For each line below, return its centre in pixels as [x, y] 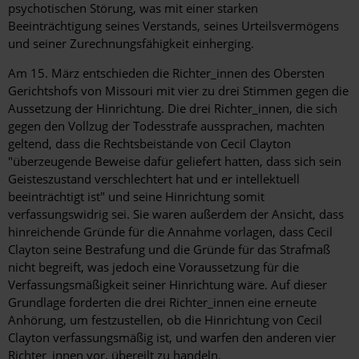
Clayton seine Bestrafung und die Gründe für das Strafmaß [169, 249]
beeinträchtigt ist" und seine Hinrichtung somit [136, 196]
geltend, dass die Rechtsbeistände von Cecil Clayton [149, 143]
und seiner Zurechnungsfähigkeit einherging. [131, 43]
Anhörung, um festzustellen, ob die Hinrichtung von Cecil [165, 319]
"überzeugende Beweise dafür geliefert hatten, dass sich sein [175, 161]
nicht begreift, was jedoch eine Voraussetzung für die [153, 266]
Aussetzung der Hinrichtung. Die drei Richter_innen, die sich [173, 108]
